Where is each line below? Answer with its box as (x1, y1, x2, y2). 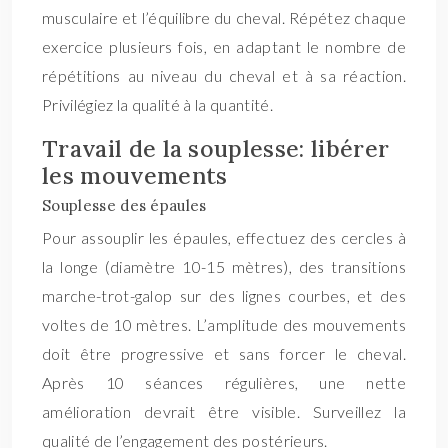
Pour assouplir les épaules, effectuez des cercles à (42, 228, 406, 247)
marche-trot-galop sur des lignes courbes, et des (42, 286, 406, 305)
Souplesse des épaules (42, 196, 207, 215)
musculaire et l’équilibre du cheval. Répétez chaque (42, 8, 406, 27)
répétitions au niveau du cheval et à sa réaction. (42, 66, 406, 85)
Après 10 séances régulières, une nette (42, 373, 406, 392)
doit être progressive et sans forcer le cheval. (42, 344, 406, 363)
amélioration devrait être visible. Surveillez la (42, 402, 406, 421)
